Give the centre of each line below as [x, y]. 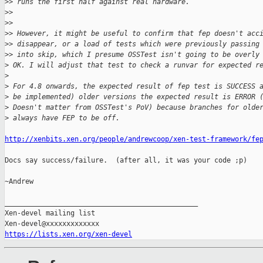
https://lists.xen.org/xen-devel [68, 235]
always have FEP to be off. [64, 118]
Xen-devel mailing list [50, 213]
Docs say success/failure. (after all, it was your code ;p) [126, 161]
